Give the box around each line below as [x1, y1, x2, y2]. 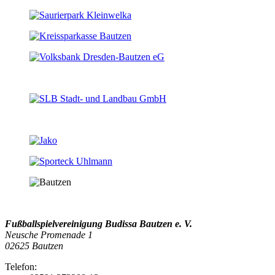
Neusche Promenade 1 [5, 229, 93, 240]
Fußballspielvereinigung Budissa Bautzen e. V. [5, 218, 192, 229]
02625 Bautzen [5, 240, 63, 251]
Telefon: [5, 261, 37, 272]
